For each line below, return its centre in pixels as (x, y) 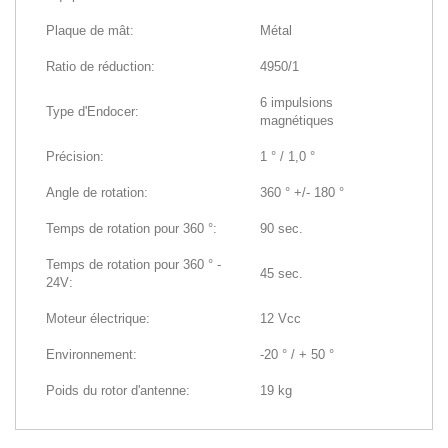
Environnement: (91, 354)
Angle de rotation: (97, 192)
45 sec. (281, 273)
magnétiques (297, 120)
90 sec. (281, 228)
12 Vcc (280, 318)
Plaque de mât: (90, 30)
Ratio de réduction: (100, 66)
